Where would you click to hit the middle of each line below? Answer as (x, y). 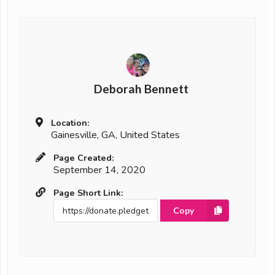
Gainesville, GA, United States (115, 135)
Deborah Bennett (141, 89)
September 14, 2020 (99, 170)
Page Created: (84, 158)
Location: (70, 123)
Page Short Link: (88, 193)
